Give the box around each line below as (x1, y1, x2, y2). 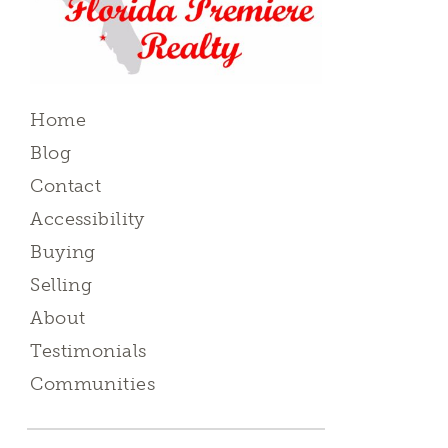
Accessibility (30, 208, 145, 231)
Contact (30, 175, 102, 198)
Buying (30, 241, 96, 264)
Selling (30, 274, 93, 297)
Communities (30, 373, 155, 396)
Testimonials (30, 340, 147, 363)
